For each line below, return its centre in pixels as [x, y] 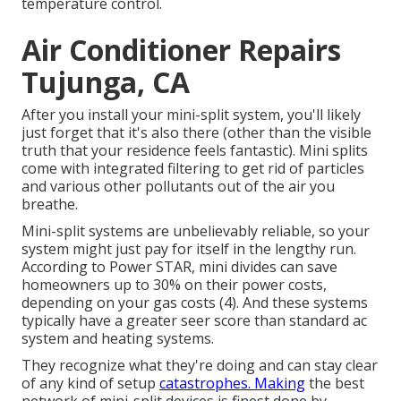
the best [335, 384]
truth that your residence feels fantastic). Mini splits [195, 151]
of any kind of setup [90, 384]
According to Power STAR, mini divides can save [179, 267]
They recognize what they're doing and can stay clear [200, 366]
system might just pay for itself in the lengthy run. [189, 249]
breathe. [50, 205]
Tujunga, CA [106, 82]
